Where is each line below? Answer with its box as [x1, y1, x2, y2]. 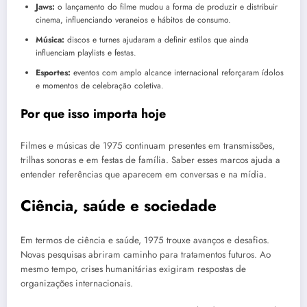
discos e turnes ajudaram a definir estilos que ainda [64, 33, 249, 46]
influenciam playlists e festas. [36, 46, 136, 59]
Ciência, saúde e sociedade [21, 195, 217, 217]
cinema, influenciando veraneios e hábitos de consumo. [36, 13, 231, 26]
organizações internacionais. [21, 276, 133, 290]
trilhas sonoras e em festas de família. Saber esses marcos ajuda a [21, 153, 280, 167]
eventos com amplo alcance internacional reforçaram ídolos [71, 66, 284, 79]
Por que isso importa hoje [21, 104, 166, 123]
